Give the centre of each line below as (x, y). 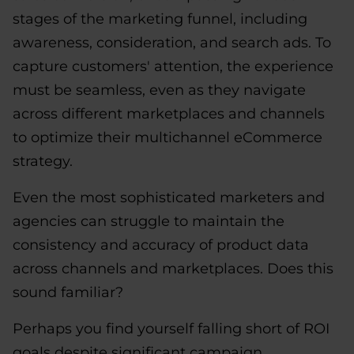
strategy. (43, 161)
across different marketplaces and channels (169, 114)
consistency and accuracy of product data (161, 245)
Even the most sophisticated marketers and (169, 198)
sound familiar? (68, 292)
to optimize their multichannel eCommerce (168, 137)
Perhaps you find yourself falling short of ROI (171, 329)
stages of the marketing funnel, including (160, 19)
